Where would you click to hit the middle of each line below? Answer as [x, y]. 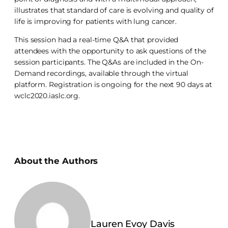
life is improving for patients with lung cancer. [97, 21]
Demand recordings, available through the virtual [102, 73]
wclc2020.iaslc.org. [47, 95]
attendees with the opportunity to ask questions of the [110, 51]
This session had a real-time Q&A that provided [96, 39]
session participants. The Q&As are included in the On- [109, 62]
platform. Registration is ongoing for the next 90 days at [113, 84]
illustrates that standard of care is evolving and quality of [114, 10]
